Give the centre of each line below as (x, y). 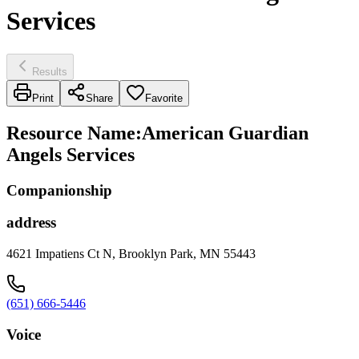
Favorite (164, 98)
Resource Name (71, 133)
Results (50, 71)
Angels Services (71, 154)
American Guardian (225, 133)
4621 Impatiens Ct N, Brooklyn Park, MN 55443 (131, 254)
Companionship (59, 190)
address (31, 223)
